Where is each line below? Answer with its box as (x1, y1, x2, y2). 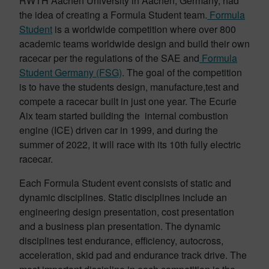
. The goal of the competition (122, 65, 242, 79)
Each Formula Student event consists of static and (19, 176, 231, 190)
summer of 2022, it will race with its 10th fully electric (19, 138, 241, 151)
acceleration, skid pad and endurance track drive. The (19, 248, 247, 262)
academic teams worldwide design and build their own (19, 37, 250, 50)
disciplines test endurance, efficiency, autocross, (19, 234, 223, 247)
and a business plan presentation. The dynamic (19, 219, 220, 233)
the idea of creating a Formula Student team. (19, 8, 207, 22)
